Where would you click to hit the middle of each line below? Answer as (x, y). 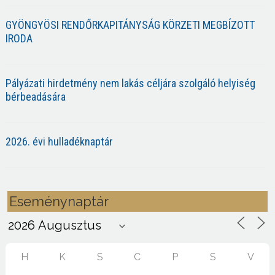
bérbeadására (35, 96)
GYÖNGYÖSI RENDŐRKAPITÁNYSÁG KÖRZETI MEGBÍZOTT (130, 25)
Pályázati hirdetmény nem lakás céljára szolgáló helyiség (130, 83)
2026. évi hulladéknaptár (59, 141)
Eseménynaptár (59, 201)
